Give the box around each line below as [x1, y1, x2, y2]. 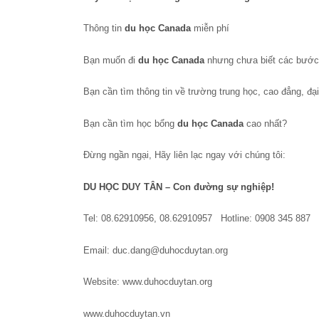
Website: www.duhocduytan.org [83, 276, 212, 287]
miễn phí [191, 23, 229, 33]
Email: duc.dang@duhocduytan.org [83, 244, 228, 256]
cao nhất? [244, 117, 287, 129]
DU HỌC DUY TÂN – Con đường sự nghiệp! [83, 181, 274, 192]
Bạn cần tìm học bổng [83, 117, 177, 129]
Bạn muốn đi [83, 54, 138, 66]
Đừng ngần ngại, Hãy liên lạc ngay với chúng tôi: [83, 150, 286, 160]
